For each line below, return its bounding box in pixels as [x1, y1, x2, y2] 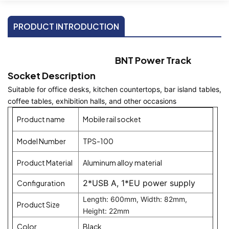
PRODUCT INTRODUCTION [13, 20, 119, 32]
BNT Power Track [115, 54, 191, 66]
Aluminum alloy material [83, 157, 162, 167]
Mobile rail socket [83, 114, 141, 124]
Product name [17, 114, 65, 124]
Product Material [17, 157, 73, 167]
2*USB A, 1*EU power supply [83, 177, 195, 188]
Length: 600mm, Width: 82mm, [83, 194, 187, 203]
